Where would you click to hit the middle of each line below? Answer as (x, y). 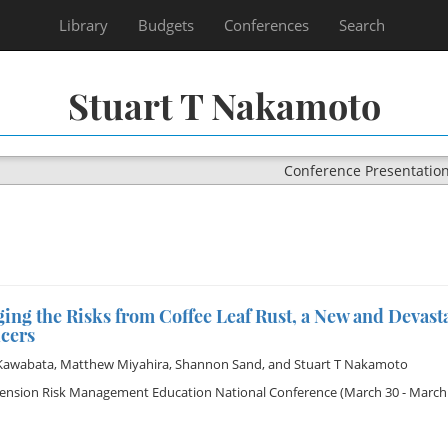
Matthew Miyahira (114, 364)
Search (362, 25)
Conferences (266, 25)
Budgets (166, 25)
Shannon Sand (218, 364)
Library (83, 25)
